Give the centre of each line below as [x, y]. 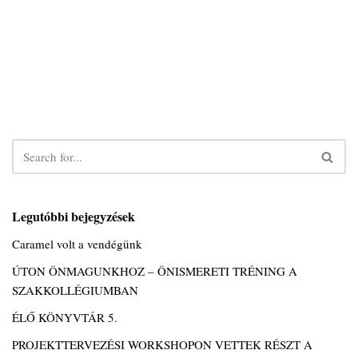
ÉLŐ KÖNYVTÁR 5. [65, 317]
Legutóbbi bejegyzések [74, 216]
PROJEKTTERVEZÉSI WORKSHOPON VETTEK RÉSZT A [162, 344]
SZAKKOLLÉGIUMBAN [75, 290]
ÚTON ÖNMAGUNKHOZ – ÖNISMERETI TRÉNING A [155, 271]
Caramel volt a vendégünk [77, 244]
